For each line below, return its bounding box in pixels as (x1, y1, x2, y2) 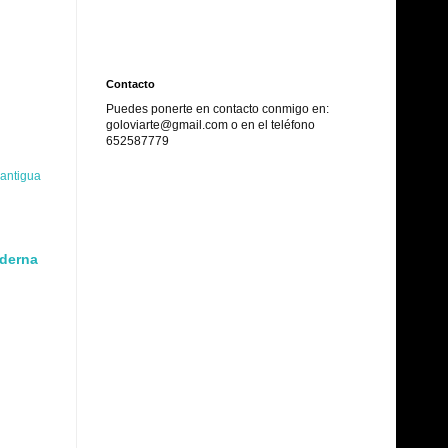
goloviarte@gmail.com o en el (106, 117, 271, 132)
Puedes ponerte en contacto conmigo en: (106, 101, 329, 116)
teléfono (271, 117, 315, 132)
